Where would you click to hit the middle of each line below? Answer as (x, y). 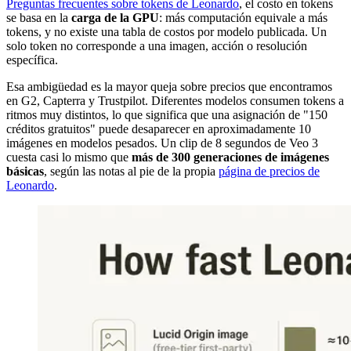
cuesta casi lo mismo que (69, 157)
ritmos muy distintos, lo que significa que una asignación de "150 (167, 115)
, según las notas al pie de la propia (131, 172)
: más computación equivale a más (243, 18)
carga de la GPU (115, 18)
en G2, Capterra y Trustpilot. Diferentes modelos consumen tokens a (175, 101)
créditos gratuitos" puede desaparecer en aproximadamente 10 (159, 129)
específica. (32, 60)
